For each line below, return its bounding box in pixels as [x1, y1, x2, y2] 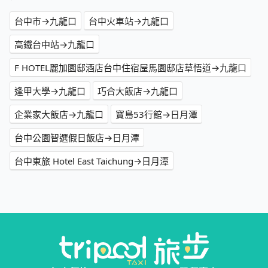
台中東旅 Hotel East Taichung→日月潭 [14, 155, 169, 167]
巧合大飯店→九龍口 [98, 85, 178, 98]
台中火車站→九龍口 [89, 15, 169, 28]
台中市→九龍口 [14, 15, 77, 28]
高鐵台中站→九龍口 [14, 38, 95, 51]
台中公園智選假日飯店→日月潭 [14, 132, 139, 144]
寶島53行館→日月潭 [115, 108, 197, 121]
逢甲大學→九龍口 [14, 85, 86, 98]
